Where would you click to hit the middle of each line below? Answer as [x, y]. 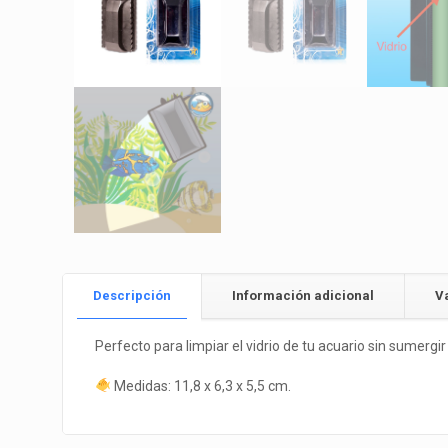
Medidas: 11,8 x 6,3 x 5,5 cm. [200, 386]
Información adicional [303, 295]
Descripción [132, 295]
